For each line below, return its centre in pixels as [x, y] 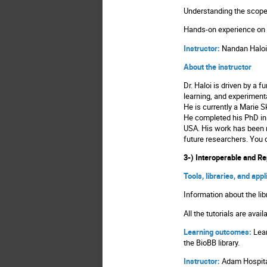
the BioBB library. [213, 242]
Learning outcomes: [218, 232]
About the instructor [218, 66]
